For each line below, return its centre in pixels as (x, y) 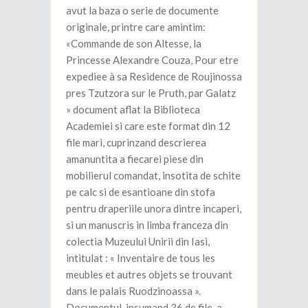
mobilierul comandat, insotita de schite (153, 176)
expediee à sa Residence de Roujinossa (154, 77)
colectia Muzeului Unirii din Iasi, (138, 242)
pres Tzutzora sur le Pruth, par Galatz (151, 93)
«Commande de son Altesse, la (134, 44)
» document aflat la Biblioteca (133, 110)
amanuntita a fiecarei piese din (135, 159)
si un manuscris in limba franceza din (147, 225)
